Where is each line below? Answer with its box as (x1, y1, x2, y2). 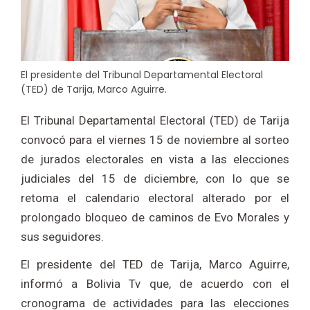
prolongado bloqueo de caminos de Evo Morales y (21, 210, 289, 225)
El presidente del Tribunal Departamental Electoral (21, 68, 263, 82)
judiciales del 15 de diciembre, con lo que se (21, 172, 289, 186)
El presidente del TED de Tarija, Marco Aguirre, (21, 257, 289, 272)
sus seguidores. (21, 230, 104, 244)
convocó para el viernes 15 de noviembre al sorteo (21, 133, 289, 147)
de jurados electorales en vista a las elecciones (21, 152, 289, 167)
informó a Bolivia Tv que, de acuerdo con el (21, 277, 289, 291)
